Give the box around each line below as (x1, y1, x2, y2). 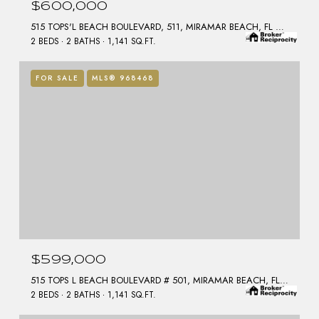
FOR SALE (36, 73, 79, 84)
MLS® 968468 (92, 73, 154, 84)
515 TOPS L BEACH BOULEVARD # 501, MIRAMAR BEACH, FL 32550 (280, 273, 288, 288)
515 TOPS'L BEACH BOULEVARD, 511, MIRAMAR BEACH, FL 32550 (276, 20, 284, 34)
